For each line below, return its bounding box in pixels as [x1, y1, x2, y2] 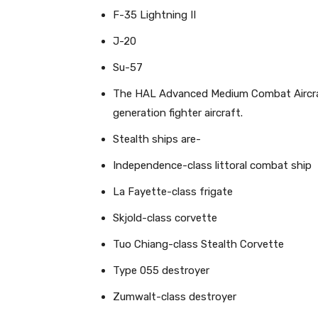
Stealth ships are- [113, 133, 201, 146]
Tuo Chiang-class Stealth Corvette [113, 238, 284, 251]
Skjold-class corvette [113, 212, 217, 224]
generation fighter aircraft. [113, 106, 243, 119]
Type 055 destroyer [113, 264, 209, 277]
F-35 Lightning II [113, 9, 196, 21]
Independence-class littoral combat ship [113, 159, 312, 172]
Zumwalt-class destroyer [113, 290, 236, 303]
